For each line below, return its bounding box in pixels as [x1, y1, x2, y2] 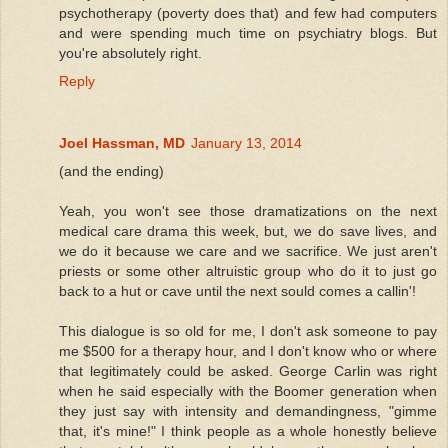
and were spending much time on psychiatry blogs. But [59, 25, 437, 42]
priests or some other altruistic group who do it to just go [59, 263, 437, 280]
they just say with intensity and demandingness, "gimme [59, 403, 437, 420]
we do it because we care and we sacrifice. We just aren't [59, 243, 437, 260]
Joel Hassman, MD [59, 135, 185, 152]
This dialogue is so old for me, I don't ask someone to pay [59, 323, 437, 340]
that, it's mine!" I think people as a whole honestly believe [59, 423, 437, 440]
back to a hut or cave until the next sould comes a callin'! [59, 283, 416, 300]
